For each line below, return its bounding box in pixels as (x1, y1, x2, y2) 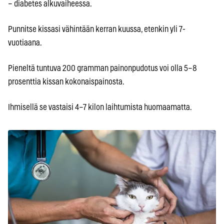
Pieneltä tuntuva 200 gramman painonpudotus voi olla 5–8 (8, 64, 197, 73)
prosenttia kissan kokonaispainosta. (8, 77, 124, 86)
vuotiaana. (8, 38, 42, 47)
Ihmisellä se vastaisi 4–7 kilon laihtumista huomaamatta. (8, 103, 192, 112)
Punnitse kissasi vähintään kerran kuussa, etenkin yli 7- (8, 25, 185, 34)
